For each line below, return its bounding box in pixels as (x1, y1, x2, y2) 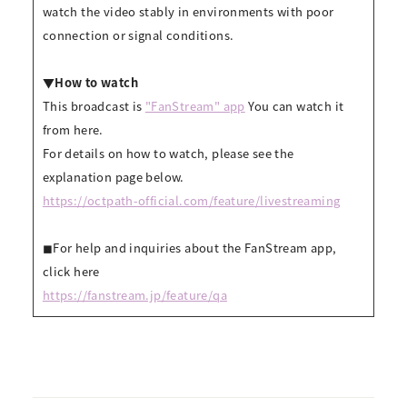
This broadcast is (42, 96, 145, 114)
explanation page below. (42, 167, 184, 185)
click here (42, 262, 100, 280)
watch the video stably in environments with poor (42, 2, 334, 20)
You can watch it (244, 96, 344, 114)
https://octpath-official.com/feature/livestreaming (42, 191, 341, 209)
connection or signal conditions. (42, 25, 234, 44)
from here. (42, 120, 104, 138)
